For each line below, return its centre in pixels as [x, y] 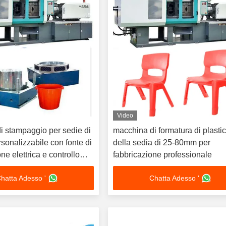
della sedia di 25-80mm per [162, 143]
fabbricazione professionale [163, 155]
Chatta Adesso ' [174, 178]
